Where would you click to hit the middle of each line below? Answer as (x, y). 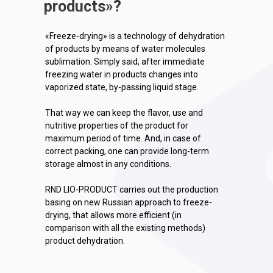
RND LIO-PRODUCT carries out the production (132, 190)
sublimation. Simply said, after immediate (125, 62)
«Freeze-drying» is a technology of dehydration (135, 36)
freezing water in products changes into (122, 74)
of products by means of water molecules (125, 49)
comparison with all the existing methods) (125, 228)
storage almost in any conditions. (108, 164)
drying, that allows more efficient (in (113, 215)
